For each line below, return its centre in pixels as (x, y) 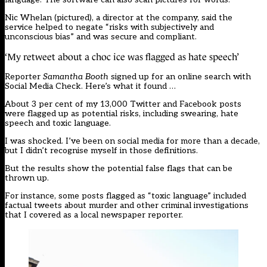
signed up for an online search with (181, 76)
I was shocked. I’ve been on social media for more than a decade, (132, 141)
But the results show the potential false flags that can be (119, 168)
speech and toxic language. (58, 123)
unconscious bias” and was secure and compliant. (101, 36)
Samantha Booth (77, 76)
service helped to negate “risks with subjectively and (109, 27)
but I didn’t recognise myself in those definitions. (101, 150)
